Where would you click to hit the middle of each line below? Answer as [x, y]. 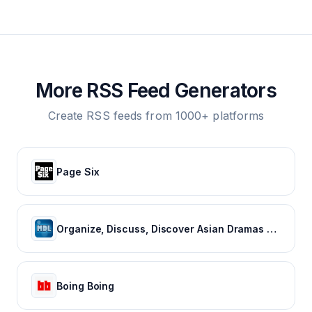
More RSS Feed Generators [156, 91]
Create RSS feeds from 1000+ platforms [156, 116]
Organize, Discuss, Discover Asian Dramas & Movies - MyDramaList [272, 228]
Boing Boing [86, 286]
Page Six [78, 171]
